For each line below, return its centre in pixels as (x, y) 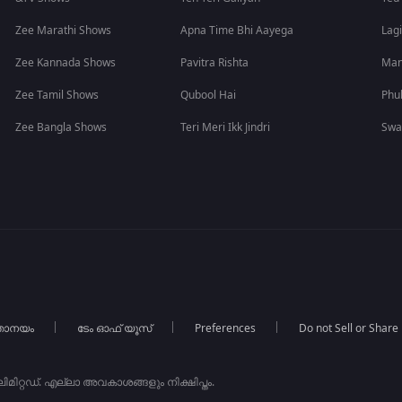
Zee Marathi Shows (64, 31)
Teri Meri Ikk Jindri (226, 127)
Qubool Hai (209, 95)
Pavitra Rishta (215, 63)
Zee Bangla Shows (61, 127)
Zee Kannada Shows (66, 63)
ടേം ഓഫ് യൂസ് (114, 328)
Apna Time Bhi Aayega (237, 31)
